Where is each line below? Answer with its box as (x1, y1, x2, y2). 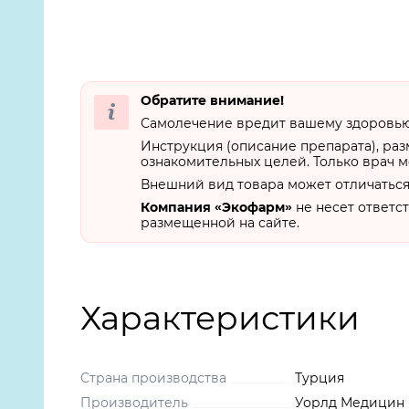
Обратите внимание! (141, 92, 284, 109)
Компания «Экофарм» (141, 199, 292, 215)
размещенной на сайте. (141, 215, 299, 231)
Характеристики (80, 298, 360, 338)
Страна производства (80, 370, 226, 386)
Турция (295, 370, 344, 386)
